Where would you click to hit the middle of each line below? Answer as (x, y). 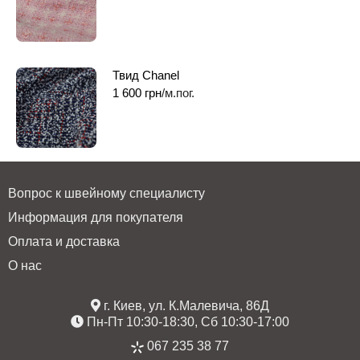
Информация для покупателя (96, 217)
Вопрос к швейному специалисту (106, 193)
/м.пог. (178, 92)
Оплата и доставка (64, 241)
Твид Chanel (146, 75)
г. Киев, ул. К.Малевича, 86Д (185, 305)
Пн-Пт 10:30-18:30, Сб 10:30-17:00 (186, 321)
